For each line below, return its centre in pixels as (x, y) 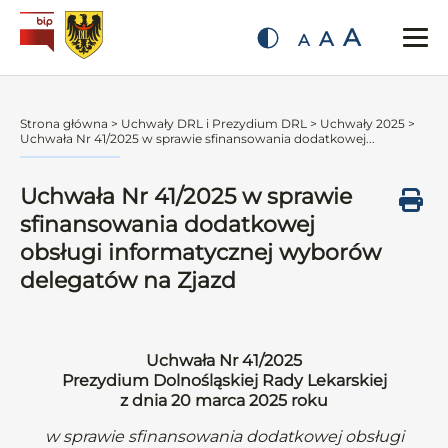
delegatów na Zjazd (128, 280)
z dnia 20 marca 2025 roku (224, 400)
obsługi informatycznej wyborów (200, 252)
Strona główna (64, 123)
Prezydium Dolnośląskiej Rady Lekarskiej (224, 380)
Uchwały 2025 (362, 123)
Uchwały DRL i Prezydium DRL (214, 123)
